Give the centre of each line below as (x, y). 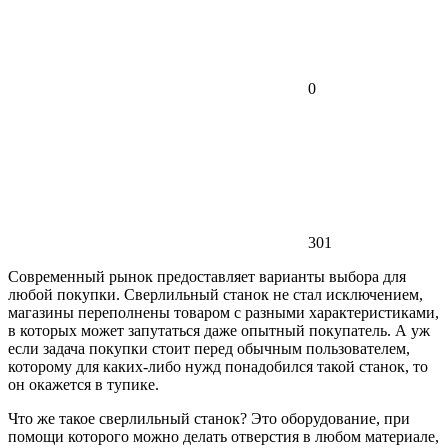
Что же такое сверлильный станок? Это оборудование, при (209, 418)
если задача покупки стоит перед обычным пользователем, (209, 348)
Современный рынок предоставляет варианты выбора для (207, 276)
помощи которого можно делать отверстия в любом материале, (223, 436)
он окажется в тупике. (83, 384)
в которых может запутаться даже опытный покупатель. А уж (219, 330)
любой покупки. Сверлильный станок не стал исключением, (215, 294)
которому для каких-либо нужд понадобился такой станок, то (218, 366)
